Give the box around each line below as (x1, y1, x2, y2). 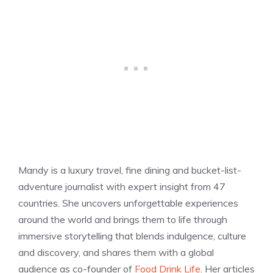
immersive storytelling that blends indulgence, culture (18, 229, 246, 242)
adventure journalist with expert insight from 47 (18, 180, 225, 193)
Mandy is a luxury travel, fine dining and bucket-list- (18, 163, 241, 176)
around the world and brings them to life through (18, 213, 227, 225)
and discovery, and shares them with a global (18, 246, 214, 258)
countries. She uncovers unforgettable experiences (18, 196, 238, 209)
